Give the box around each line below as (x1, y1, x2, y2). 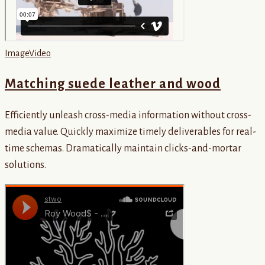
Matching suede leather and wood (5, 76, 221, 91)
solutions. (5, 159, 46, 170)
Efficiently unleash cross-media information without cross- (5, 109, 251, 121)
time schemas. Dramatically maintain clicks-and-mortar (5, 143, 241, 154)
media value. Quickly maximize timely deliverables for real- (5, 126, 256, 137)
